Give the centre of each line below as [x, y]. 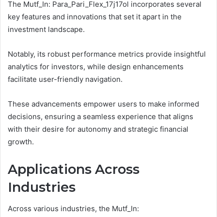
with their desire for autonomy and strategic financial [98, 129]
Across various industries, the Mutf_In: [73, 209]
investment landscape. [46, 29]
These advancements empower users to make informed [103, 104]
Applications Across [74, 169]
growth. [21, 141]
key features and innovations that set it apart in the [95, 16]
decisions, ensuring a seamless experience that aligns [101, 116]
